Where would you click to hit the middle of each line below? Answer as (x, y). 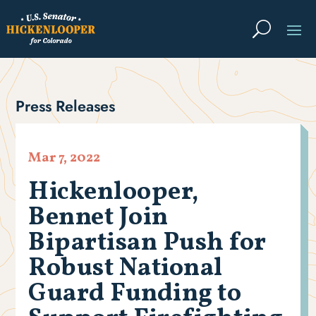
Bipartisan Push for (147, 244)
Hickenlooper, (114, 193)
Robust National (126, 269)
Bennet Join (98, 218)
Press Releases (66, 107)
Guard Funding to (135, 294)
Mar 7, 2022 (65, 158)
